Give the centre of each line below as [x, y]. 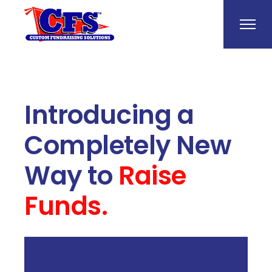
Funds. [66, 206]
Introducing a [109, 115]
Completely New [128, 145]
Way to [72, 176]
